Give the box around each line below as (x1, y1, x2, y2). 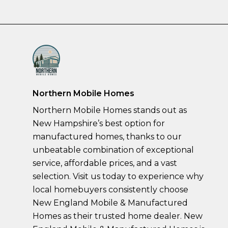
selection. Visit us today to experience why (33, 171, 204, 181)
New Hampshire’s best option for (33, 118, 165, 128)
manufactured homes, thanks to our (33, 131, 182, 141)
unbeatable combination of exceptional (33, 145, 194, 155)
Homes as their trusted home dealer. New (33, 211, 203, 221)
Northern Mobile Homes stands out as (33, 105, 187, 115)
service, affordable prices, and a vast (33, 158, 177, 168)
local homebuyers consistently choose (33, 184, 188, 194)
